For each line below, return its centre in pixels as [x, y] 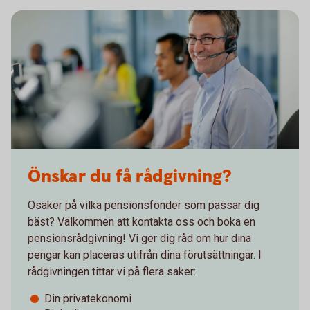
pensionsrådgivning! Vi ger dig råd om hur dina [139, 238]
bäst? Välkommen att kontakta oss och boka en [142, 221]
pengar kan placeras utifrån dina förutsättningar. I [145, 255]
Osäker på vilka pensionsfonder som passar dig [144, 205]
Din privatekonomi [88, 298]
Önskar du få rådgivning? [129, 176]
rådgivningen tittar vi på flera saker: [112, 271]
